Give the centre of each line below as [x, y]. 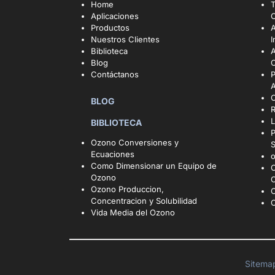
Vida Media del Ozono [133, 213]
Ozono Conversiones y [134, 143]
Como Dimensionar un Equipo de [153, 166]
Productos [110, 28]
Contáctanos [114, 75]
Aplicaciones [114, 16]
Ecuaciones [112, 154]
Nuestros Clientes [125, 40]
